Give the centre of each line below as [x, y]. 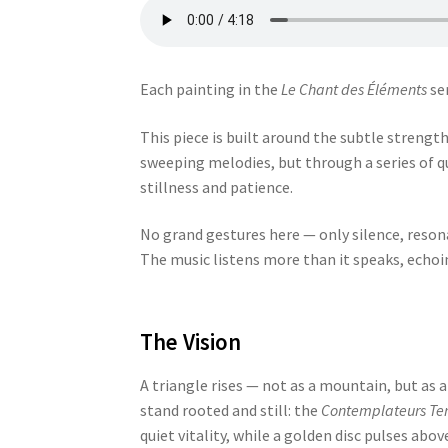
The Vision [191, 342]
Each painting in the [211, 89]
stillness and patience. [217, 186]
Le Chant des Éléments [354, 89]
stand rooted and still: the [231, 409]
